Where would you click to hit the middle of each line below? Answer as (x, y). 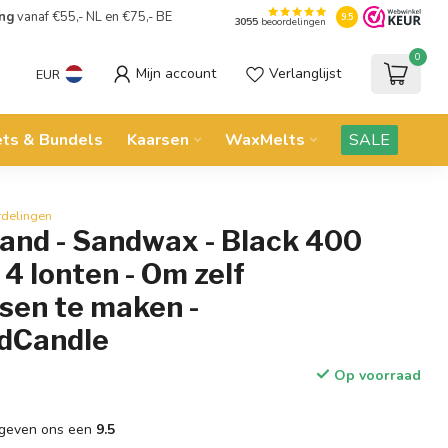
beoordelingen (291, 22)
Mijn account (176, 73)
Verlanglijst (305, 73)
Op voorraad (375, 375)
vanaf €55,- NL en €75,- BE (93, 17)
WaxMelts (265, 140)
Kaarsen (158, 140)
